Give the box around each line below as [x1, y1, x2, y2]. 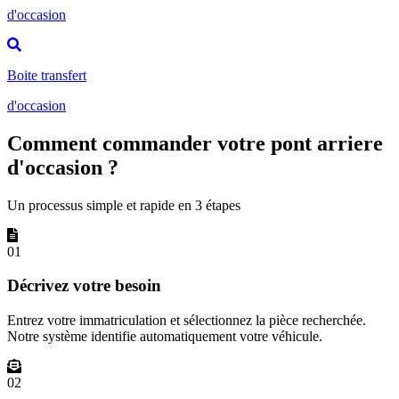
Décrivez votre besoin [7, 276, 161, 296]
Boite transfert [7, 67, 86, 83]
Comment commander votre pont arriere [7, 131, 383, 155]
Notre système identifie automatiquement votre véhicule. [7, 329, 322, 344]
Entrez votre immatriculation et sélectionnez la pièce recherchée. [7, 313, 366, 328]
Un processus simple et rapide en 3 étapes [7, 197, 240, 213]
